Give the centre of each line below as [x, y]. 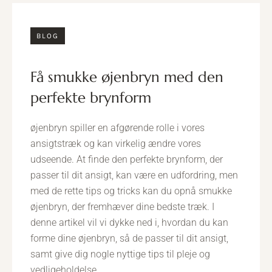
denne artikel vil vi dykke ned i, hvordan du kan [129, 223]
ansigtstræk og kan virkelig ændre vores [116, 144]
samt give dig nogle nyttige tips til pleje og [120, 254]
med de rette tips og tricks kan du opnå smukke [131, 191]
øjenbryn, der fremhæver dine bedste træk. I [122, 207]
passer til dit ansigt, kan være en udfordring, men [134, 175]
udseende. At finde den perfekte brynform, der [127, 159]
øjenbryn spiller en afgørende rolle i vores [117, 128]
